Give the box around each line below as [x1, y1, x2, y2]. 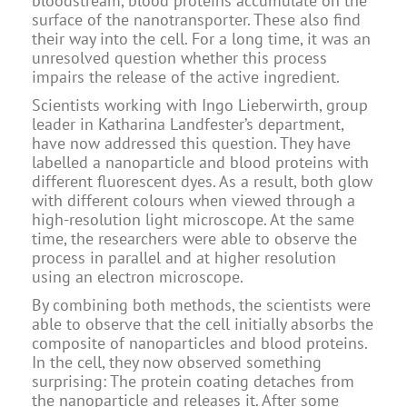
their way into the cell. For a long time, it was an [32, 28, 371, 49]
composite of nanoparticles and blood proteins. [32, 333, 367, 353]
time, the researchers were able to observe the [32, 228, 357, 249]
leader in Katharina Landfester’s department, [32, 114, 343, 134]
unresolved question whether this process [32, 47, 327, 68]
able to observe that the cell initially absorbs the [32, 313, 373, 334]
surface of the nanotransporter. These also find [32, 9, 361, 30]
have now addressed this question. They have [32, 133, 351, 154]
